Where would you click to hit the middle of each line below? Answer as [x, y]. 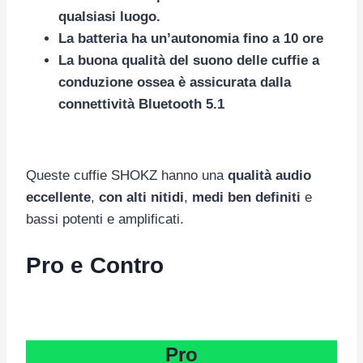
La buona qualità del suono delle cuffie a [189, 60]
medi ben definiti [246, 197]
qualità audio [269, 175]
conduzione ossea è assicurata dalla [175, 82]
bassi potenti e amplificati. [105, 219]
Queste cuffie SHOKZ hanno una [127, 175]
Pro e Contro [95, 266]
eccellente [58, 197]
